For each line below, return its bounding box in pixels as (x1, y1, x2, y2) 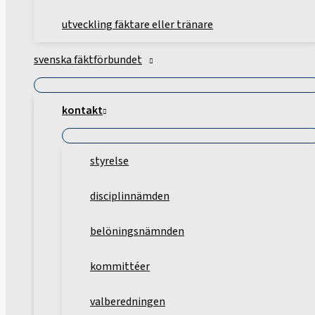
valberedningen (90, 294, 165, 310)
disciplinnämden (90, 188, 169, 205)
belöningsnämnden (90, 224, 184, 240)
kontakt (62, 103, 103, 119)
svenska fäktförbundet (34, 52, 142, 68)
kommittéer (90, 259, 150, 275)
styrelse (90, 153, 129, 169)
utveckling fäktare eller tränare (62, 17, 213, 33)
